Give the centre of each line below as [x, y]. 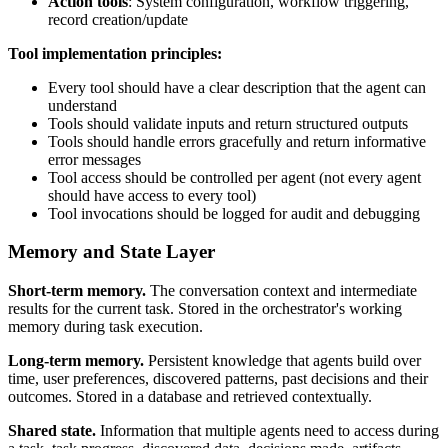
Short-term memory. [77, 290]
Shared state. [52, 430]
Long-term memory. [76, 360]
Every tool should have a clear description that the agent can [237, 87]
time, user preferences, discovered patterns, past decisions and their [218, 378]
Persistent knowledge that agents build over [282, 360]
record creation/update [118, 19]
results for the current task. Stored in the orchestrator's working [205, 308]
